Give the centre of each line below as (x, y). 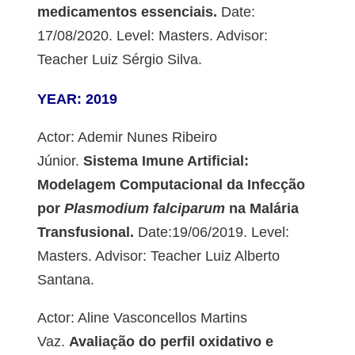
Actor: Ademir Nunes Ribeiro (127, 137)
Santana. (65, 280)
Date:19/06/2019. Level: (211, 233)
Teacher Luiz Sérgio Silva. (119, 60)
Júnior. (58, 161)
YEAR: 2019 (77, 99)
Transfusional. (85, 233)
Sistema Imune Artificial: (164, 161)
